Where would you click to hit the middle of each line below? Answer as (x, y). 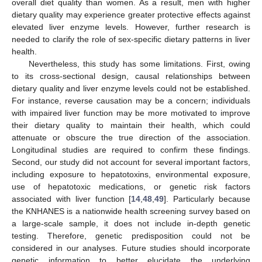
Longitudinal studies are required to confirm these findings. (131, 150)
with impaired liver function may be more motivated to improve (131, 113)
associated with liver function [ (72, 199)
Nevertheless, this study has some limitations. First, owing (139, 64)
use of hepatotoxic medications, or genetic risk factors (131, 187)
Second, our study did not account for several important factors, (131, 162)
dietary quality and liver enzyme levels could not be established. (131, 89)
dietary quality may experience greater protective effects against (131, 15)
